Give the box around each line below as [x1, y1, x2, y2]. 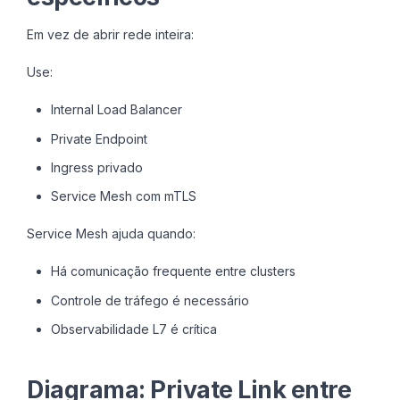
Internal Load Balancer [50, 102, 182, 118]
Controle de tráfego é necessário [50, 292, 249, 308]
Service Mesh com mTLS [50, 188, 196, 204]
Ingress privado [50, 159, 143, 175]
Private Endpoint [50, 130, 147, 146]
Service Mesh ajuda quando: [27, 226, 196, 242]
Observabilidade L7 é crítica [50, 321, 217, 337]
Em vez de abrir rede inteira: [27, 27, 194, 43]
